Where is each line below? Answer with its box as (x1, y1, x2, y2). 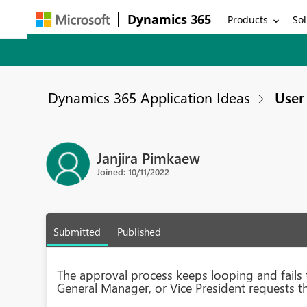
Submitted (53, 225, 101, 238)
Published (117, 225, 162, 238)
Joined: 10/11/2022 (97, 165, 170, 177)
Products (228, 12, 269, 26)
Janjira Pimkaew (97, 147, 201, 167)
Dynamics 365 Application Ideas (48, 88, 251, 107)
